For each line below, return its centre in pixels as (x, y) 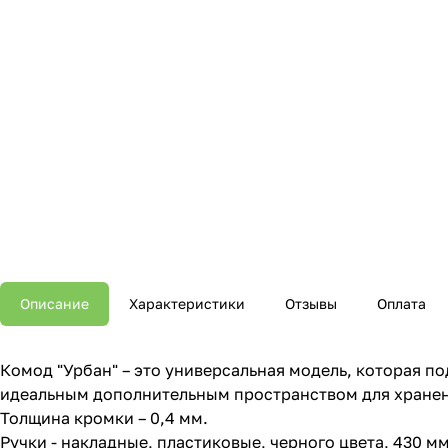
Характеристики (187, 304)
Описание (54, 304)
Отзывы (311, 304)
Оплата (401, 304)
